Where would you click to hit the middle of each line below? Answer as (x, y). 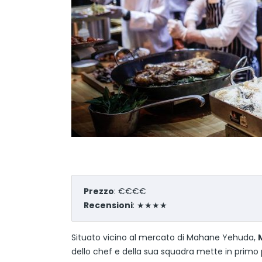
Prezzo (99, 191)
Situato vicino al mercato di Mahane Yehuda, (165, 237)
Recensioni (108, 205)
